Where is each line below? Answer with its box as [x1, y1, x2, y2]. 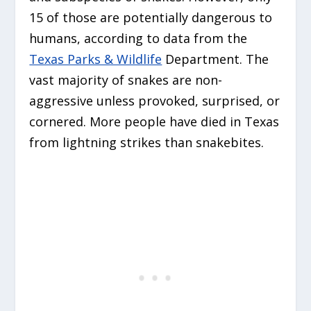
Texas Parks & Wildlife [29, 51, 162, 68]
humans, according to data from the [29, 30, 248, 47]
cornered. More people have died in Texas [29, 113, 280, 131]
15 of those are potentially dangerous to [29, 9, 273, 26]
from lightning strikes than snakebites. [29, 134, 268, 151]
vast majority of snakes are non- [29, 72, 223, 89]
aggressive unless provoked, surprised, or [29, 92, 280, 110]
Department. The [162, 51, 269, 68]
